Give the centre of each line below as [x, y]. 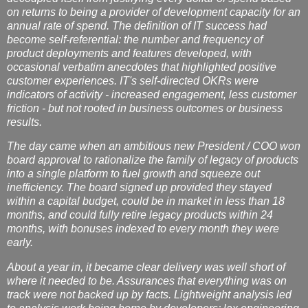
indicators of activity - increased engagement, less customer [152, 94]
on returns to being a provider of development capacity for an [154, 12]
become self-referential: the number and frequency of [135, 39]
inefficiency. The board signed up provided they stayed [139, 188]
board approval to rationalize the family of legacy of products [153, 160]
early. [20, 243]
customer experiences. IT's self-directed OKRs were [133, 80]
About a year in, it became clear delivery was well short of [146, 267]
